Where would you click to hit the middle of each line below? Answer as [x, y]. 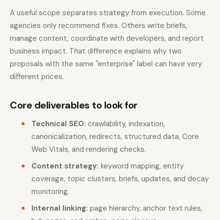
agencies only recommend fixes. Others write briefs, [98, 25]
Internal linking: [60, 208]
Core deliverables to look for [74, 105]
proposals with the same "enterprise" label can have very [106, 64]
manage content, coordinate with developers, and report [107, 38]
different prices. [37, 76]
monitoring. [50, 191]
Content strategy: [65, 166]
